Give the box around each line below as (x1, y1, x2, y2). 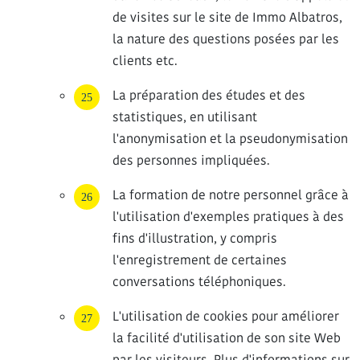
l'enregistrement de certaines (112, 252, 287, 268)
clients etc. (112, 52, 178, 69)
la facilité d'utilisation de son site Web (112, 329, 341, 346)
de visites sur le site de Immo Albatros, (112, 9, 342, 26)
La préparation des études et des (112, 87, 305, 104)
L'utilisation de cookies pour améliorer (112, 308, 339, 325)
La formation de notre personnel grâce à (112, 186, 349, 203)
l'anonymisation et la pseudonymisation (112, 130, 348, 147)
